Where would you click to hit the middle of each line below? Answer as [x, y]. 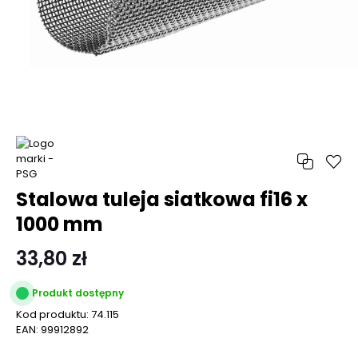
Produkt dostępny [78, 293]
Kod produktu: [54, 314]
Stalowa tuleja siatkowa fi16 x [162, 199]
